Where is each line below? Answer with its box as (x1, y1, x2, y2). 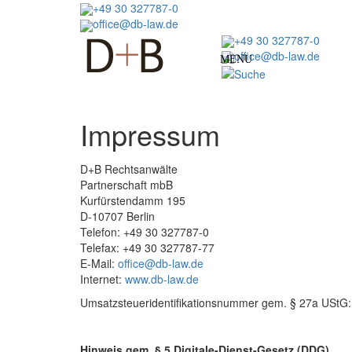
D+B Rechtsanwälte (80, 160, 178, 177)
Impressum (80, 113, 220, 154)
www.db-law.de (125, 270, 199, 287)
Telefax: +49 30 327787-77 (80, 239, 214, 255)
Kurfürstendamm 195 (80, 192, 185, 208)
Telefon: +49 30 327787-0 (80, 223, 209, 240)
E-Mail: (80, 255, 118, 271)
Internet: (80, 270, 125, 287)
